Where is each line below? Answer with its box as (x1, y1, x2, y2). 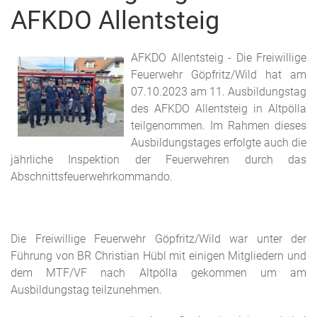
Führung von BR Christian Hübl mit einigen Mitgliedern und (11, 249, 306, 263)
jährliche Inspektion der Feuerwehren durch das (11, 153, 306, 166)
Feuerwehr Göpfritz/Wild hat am (131, 68, 306, 81)
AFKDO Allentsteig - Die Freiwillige (131, 51, 306, 64)
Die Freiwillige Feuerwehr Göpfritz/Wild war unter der (11, 232, 306, 246)
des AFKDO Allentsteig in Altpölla (131, 102, 306, 115)
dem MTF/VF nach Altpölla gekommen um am (11, 266, 306, 279)
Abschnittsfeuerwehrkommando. (11, 170, 175, 183)
